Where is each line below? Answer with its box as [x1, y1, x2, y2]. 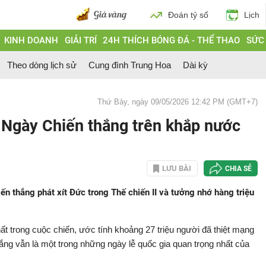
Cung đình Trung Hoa [88, 60, 171, 70]
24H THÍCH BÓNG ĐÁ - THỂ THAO [103, 35, 240, 46]
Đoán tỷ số [168, 10, 208, 20]
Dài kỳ [183, 60, 208, 70]
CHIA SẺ [225, 164, 252, 173]
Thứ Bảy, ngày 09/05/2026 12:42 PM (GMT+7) [97, 97, 258, 106]
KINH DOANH [4, 35, 58, 46]
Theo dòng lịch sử [7, 60, 77, 70]
